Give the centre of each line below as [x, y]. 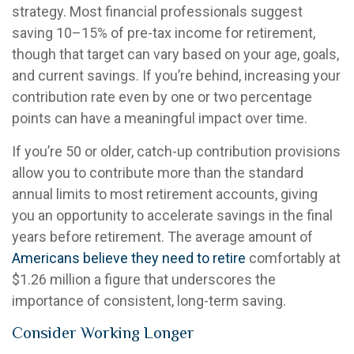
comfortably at [293, 258]
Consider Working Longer [103, 332]
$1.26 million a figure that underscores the [144, 279]
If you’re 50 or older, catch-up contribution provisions [176, 151]
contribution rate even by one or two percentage [162, 96]
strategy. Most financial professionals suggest [157, 11]
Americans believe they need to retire [129, 258]
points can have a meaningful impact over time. [160, 118]
